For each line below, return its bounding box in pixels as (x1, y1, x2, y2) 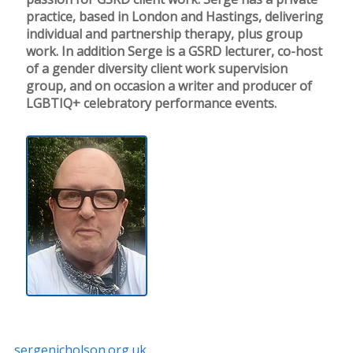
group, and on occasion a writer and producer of (25, 77, 312, 95)
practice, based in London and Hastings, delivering (25, 8, 323, 26)
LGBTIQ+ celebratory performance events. (25, 95, 277, 113)
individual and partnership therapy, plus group (25, 25, 303, 43)
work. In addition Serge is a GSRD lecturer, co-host (25, 43, 322, 61)
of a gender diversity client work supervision (25, 60, 288, 78)
